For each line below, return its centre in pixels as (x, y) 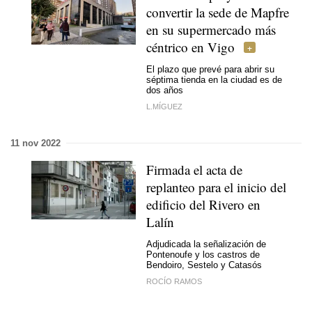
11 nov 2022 (36, 143)
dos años (165, 90)
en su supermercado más (211, 29)
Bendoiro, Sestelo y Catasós (204, 265)
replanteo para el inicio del (216, 187)
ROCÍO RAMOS (174, 281)
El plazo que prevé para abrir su (210, 69)
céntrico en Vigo (190, 47)
